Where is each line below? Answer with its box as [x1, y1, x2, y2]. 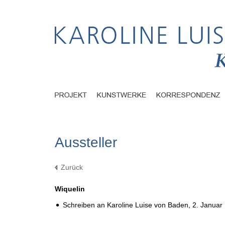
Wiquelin [55, 185, 85, 193]
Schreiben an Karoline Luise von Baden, [63, 201, 192, 209]
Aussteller [55, 135, 117, 151]
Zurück [61, 163, 83, 172]
